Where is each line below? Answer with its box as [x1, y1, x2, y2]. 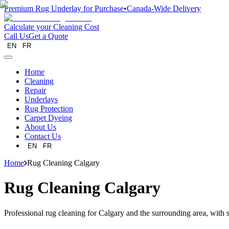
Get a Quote [29, 32, 68, 40]
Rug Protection [25, 104, 73, 113]
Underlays [25, 95, 58, 104]
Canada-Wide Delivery [127, 4, 201, 13]
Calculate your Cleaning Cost [4, 22, 99, 31]
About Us [25, 123, 56, 131]
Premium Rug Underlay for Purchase [4, 4, 124, 13]
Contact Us [25, 132, 61, 141]
